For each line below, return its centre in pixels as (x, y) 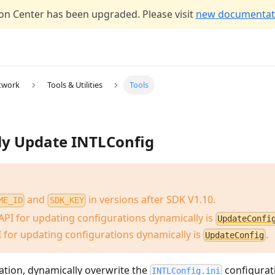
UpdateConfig (235, 235)
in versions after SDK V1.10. (150, 200)
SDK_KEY (67, 200)
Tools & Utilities (75, 85)
